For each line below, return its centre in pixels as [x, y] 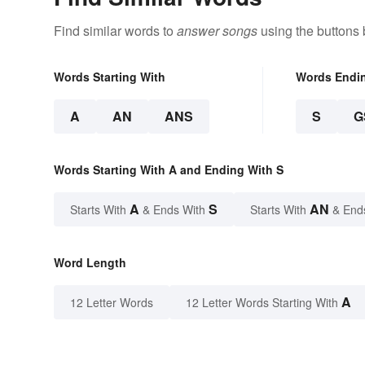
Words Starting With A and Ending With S [169, 170]
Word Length [90, 263]
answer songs [217, 31]
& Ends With [174, 210]
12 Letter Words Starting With [262, 303]
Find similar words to [115, 31]
